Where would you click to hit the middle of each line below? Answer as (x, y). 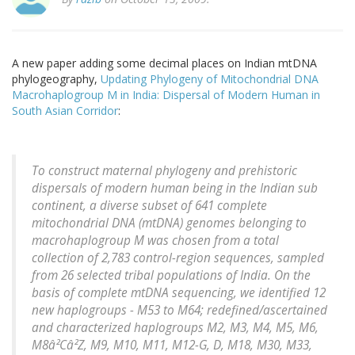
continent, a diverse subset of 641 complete (149, 206)
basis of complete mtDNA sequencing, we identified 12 (179, 293)
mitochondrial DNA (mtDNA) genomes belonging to (169, 223)
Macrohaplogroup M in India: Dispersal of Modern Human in (166, 95)
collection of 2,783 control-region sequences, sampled (178, 258)
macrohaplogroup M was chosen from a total (155, 241)
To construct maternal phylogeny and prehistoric (164, 171)
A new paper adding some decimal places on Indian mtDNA (164, 63)
